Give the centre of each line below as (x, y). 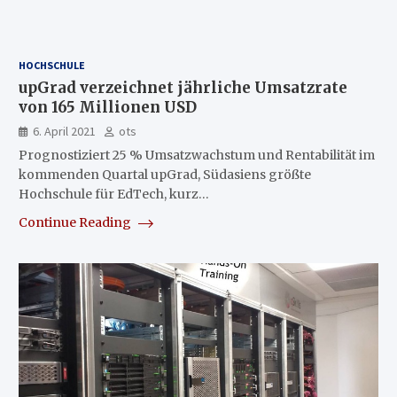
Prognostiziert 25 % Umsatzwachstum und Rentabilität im (196, 155)
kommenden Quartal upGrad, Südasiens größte (164, 174)
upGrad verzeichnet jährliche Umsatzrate (183, 87)
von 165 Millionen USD (107, 107)
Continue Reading (76, 222)
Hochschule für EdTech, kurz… (113, 194)
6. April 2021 (64, 131)
